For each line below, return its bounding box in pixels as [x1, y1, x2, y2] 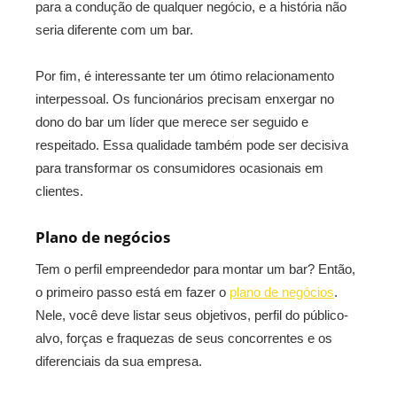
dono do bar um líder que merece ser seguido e [35, 114, 308, 129]
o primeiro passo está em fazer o [35, 284, 230, 300]
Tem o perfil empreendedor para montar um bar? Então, [35, 261, 355, 276]
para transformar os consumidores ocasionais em [35, 160, 323, 175]
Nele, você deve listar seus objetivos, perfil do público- [35, 307, 348, 323]
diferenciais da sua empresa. [35, 354, 202, 369]
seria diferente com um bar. [35, 22, 193, 37]
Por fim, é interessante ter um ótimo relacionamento [35, 68, 334, 83]
